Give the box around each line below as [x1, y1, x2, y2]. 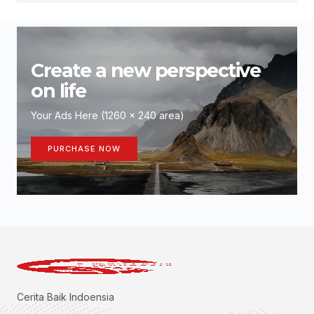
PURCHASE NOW [48, 144, 121, 153]
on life [31, 79, 86, 102]
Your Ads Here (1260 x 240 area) [31, 109, 184, 121]
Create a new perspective [31, 59, 260, 82]
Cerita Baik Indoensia [17, 291, 114, 303]
